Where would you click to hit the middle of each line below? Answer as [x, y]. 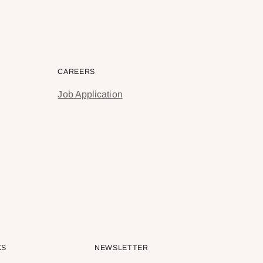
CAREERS [76, 72]
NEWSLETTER [122, 248]
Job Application [90, 95]
